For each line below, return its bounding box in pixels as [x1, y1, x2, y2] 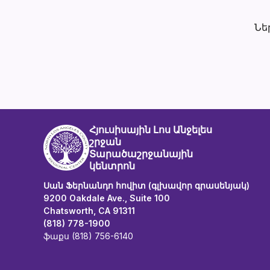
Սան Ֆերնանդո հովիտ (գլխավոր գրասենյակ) [43, 180, 250, 190]
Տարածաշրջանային [89, 148, 193, 160]
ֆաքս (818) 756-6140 [43, 231, 133, 241]
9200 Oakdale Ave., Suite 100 [43, 193, 170, 203]
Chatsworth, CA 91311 [43, 206, 135, 216]
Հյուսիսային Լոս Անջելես [89, 124, 212, 136]
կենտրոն [89, 160, 135, 172]
